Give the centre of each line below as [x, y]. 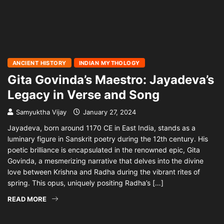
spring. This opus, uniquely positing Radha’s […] [85, 183]
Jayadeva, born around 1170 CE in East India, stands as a [101, 128]
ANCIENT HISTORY [39, 63]
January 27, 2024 [108, 112]
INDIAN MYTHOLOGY [109, 63]
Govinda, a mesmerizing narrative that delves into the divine [105, 161]
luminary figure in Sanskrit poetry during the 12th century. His [108, 139]
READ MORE [27, 199]
